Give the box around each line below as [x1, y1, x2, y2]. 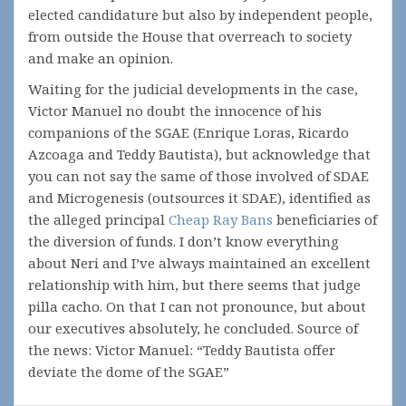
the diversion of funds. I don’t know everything [28, 232, 339, 250]
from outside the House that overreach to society [28, 27, 352, 45]
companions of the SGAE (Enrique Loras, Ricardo [28, 123, 349, 141]
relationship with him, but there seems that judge [28, 275, 361, 294]
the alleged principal [28, 210, 169, 228]
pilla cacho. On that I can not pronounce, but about [28, 297, 366, 315]
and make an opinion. [28, 49, 173, 67]
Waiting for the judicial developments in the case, [28, 80, 358, 98]
